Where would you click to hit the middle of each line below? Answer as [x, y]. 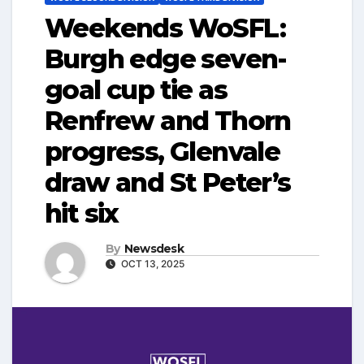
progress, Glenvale [162, 151]
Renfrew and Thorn [168, 120]
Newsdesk [154, 249]
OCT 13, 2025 [152, 264]
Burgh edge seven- [166, 58]
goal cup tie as [136, 89]
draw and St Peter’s [168, 182]
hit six [82, 213]
